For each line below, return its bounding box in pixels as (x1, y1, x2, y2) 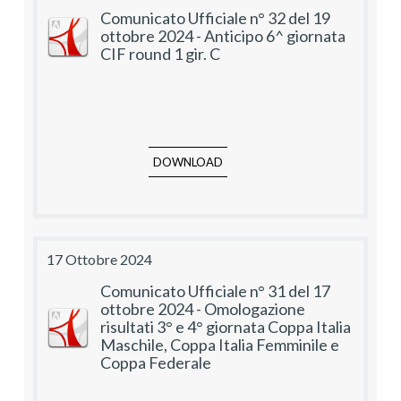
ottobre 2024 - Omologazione (100, 299, 305, 320)
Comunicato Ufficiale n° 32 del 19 (100, 8, 330, 29)
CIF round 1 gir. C (100, 44, 220, 64)
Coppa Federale (100, 353, 211, 373)
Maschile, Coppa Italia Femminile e (100, 335, 339, 355)
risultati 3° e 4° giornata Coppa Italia (100, 317, 351, 337)
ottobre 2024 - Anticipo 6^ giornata (100, 26, 346, 47)
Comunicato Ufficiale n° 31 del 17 (100, 281, 330, 302)
